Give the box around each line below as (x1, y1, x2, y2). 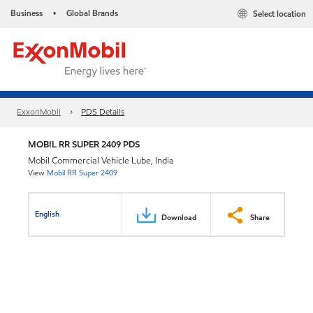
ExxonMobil (17, 105, 61, 118)
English (35, 208, 60, 219)
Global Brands (66, 7, 118, 19)
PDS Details (81, 105, 125, 118)
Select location (253, 8, 306, 20)
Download (161, 211, 196, 223)
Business (10, 7, 43, 19)
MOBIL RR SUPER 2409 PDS (28, 138, 140, 151)
